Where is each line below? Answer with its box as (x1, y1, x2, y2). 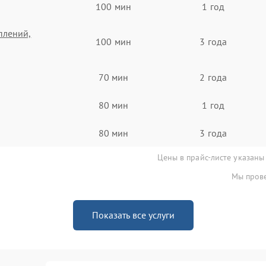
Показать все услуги (91, 209, 175, 221)
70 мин (98, 71, 129, 83)
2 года (199, 71, 227, 83)
